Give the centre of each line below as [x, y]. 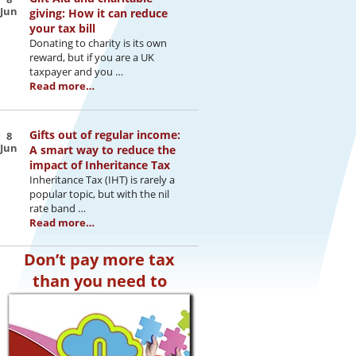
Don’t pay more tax [99, 259]
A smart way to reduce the [103, 149]
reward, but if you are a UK [92, 58]
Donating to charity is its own [98, 43]
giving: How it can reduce [99, 14]
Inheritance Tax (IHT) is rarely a [102, 179]
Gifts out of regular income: [105, 134]
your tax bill [62, 29]
